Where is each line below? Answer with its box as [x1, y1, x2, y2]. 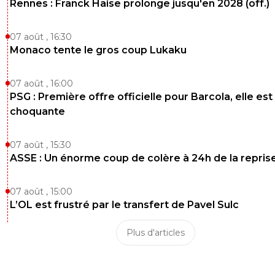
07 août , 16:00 [10, 77, 73, 89]
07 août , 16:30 [10, 31, 72, 42]
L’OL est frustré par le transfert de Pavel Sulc [10, 198, 239, 211]
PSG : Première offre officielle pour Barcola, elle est [10, 90, 273, 103]
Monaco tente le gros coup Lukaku [10, 44, 187, 56]
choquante [10, 105, 65, 117]
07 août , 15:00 [10, 185, 72, 197]
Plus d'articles [126, 227, 185, 238]
